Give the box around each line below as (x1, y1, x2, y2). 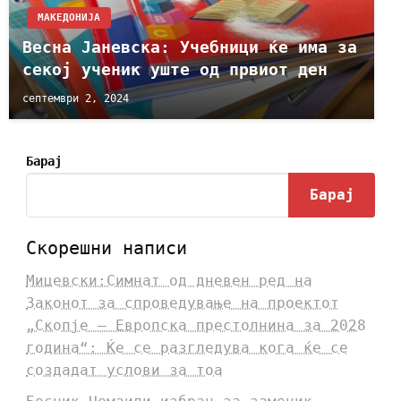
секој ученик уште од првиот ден (22, 59, 328, 79)
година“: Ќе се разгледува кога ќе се (25, 339, 348, 357)
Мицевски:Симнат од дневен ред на (25, 272, 312, 290)
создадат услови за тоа (25, 362, 223, 380)
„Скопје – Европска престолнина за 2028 (25, 317, 366, 335)
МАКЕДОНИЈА (38, 11, 100, 23)
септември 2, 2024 (22, 91, 129, 105)
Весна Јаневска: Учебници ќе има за (22, 37, 357, 56)
